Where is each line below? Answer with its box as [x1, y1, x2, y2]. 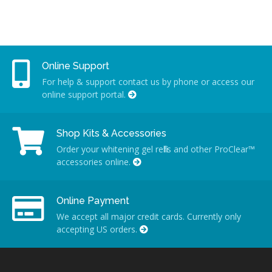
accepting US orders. [56, 223, 140, 235]
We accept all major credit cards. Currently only [56, 211, 241, 222]
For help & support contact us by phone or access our [42, 76, 254, 87]
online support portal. [42, 89, 128, 100]
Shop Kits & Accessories [56, 127, 166, 139]
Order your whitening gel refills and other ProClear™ [56, 143, 255, 155]
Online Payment [56, 195, 129, 206]
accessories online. [56, 156, 133, 168]
